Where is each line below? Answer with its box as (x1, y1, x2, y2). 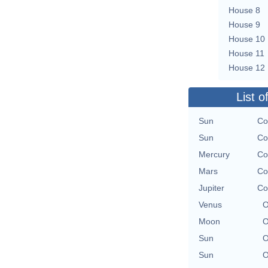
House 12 (229, 62, 265, 72)
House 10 (229, 33, 265, 44)
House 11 (229, 48, 264, 58)
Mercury (199, 149, 230, 159)
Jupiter (199, 182, 224, 193)
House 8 (229, 5, 260, 15)
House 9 (229, 19, 260, 29)
